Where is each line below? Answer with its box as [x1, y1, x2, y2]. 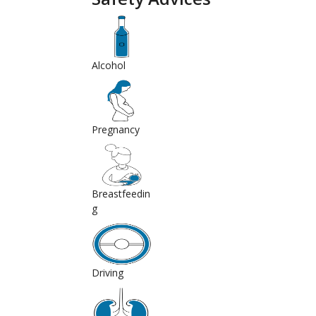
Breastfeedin [92, 186, 150, 200]
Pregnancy [92, 122, 140, 136]
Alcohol [92, 58, 126, 72]
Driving [92, 265, 123, 279]
